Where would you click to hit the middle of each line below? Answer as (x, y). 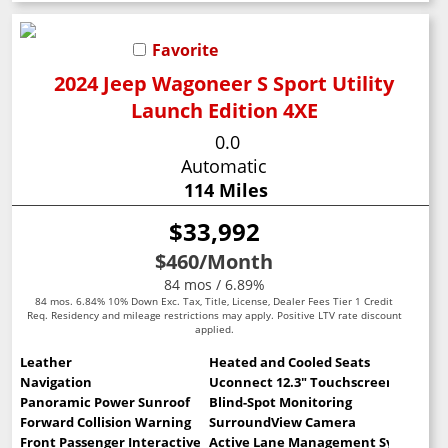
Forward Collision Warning (106, 421)
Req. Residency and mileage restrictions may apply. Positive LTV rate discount (214, 314)
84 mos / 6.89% (214, 284)
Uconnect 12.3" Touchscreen (301, 381)
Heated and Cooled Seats (289, 361)
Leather (46, 361)
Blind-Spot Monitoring (280, 401)
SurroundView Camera (282, 421)
